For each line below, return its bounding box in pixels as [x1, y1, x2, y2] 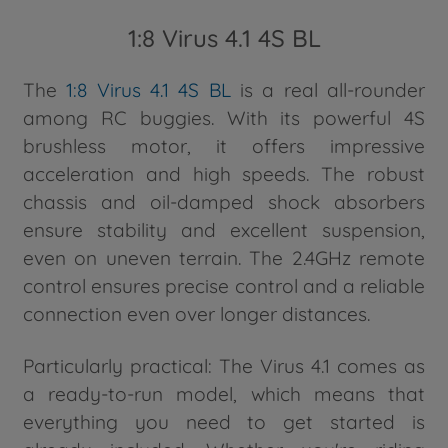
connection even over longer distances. [23, 301, 370, 326]
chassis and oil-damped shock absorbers [23, 189, 425, 214]
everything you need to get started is [23, 409, 425, 434]
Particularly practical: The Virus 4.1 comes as [23, 353, 425, 378]
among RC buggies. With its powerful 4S [23, 105, 425, 130]
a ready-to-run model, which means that [23, 381, 425, 406]
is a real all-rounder [230, 77, 426, 102]
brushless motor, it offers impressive [23, 133, 425, 158]
